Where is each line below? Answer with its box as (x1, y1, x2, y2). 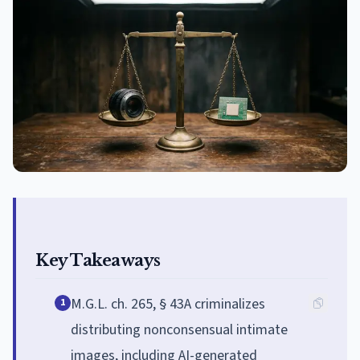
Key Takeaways (35, 250, 161, 270)
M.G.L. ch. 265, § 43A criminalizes (71, 293, 265, 314)
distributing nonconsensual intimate (71, 319, 288, 340)
